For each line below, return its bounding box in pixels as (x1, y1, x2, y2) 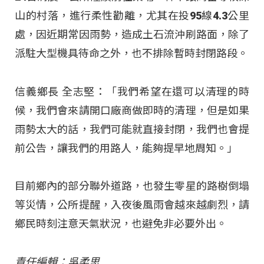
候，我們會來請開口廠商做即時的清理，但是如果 (15, 104, 249, 117)
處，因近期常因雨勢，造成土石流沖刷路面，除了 (15, 28, 249, 41)
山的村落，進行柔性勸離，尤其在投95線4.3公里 (15, 9, 249, 22)
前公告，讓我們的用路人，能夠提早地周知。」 (15, 141, 237, 154)
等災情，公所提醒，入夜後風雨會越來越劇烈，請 (15, 199, 249, 212)
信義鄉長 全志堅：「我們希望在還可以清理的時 (15, 85, 249, 98)
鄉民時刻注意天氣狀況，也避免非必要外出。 (15, 217, 227, 230)
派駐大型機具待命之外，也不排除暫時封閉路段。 (15, 47, 248, 60)
